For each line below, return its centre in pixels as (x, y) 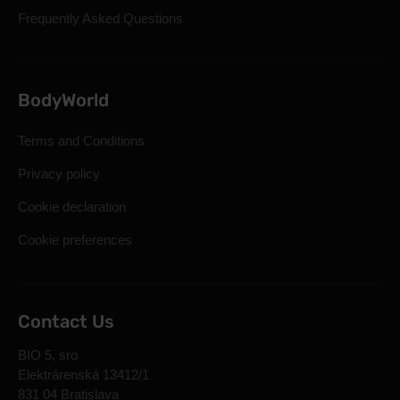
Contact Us (66, 321)
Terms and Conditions (81, 141)
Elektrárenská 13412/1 (83, 375)
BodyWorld (63, 100)
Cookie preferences (75, 240)
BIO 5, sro (48, 355)
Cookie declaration (72, 207)
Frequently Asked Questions (100, 18)
